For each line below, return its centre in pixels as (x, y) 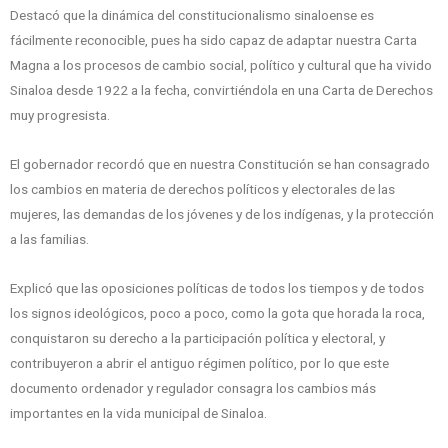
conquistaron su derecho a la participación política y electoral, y (197, 337)
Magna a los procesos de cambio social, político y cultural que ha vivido (221, 64)
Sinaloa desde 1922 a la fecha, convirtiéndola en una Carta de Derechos (221, 89)
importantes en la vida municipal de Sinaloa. (138, 412)
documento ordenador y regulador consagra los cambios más (193, 387)
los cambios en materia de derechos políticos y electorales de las (202, 188)
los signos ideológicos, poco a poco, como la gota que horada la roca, (217, 312)
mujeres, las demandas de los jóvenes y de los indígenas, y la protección (222, 213)
